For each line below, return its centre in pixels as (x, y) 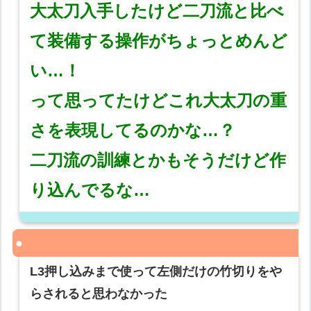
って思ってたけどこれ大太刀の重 (159, 101)
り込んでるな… (90, 190)
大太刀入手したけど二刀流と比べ (157, 11)
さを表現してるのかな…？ (133, 131)
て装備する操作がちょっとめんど (159, 41)
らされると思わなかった (99, 294)
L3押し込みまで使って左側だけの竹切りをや (156, 272)
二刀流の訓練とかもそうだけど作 (158, 160)
